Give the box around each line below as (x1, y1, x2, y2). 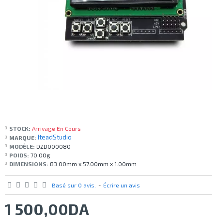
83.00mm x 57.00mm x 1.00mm (50, 160, 137, 168)
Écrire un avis (103, 182, 140, 189)
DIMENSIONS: (9, 160, 48, 168)
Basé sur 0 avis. (52, 182, 96, 189)
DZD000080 (36, 143, 71, 150)
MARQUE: (9, 134, 36, 141)
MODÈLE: (9, 143, 35, 150)
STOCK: (9, 125, 31, 132)
